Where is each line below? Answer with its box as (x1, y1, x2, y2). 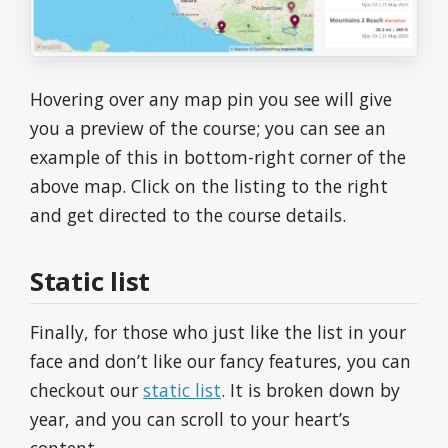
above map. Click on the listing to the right (30, 174, 388, 199)
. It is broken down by (221, 378, 400, 403)
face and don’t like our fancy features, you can (30, 349, 411, 374)
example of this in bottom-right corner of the (30, 145, 406, 170)
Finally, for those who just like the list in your (30, 320, 406, 345)
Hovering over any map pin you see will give (30, 87, 392, 112)
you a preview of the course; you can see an (30, 116, 386, 141)
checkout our (30, 378, 143, 403)
